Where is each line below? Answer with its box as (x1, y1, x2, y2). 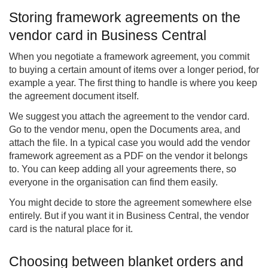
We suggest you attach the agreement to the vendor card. (9, 111, 249, 122)
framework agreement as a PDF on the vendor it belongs (9, 151, 248, 162)
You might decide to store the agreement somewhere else (9, 197, 252, 208)
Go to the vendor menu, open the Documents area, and (9, 124, 240, 135)
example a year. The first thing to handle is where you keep (9, 78, 257, 89)
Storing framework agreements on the (9, 10, 240, 26)
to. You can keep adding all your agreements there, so (9, 164, 236, 175)
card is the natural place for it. (9, 224, 133, 234)
